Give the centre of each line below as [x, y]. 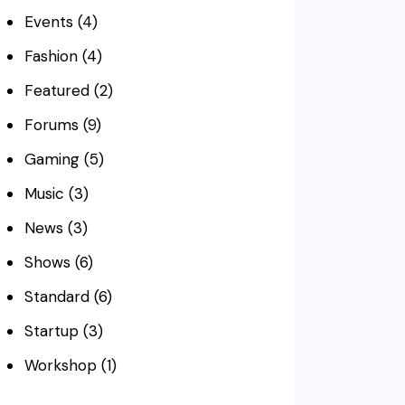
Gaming [52, 159]
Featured [57, 90]
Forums [51, 124]
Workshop [60, 365]
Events [48, 21]
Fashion [51, 56]
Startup [51, 330]
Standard [57, 296]
